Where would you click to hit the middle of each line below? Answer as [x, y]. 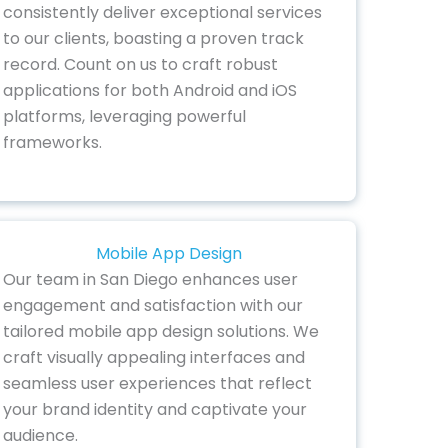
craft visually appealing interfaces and [153, 358]
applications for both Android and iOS [149, 90]
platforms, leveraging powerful [124, 116]
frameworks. [52, 142]
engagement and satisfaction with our [152, 306]
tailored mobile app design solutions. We [160, 332]
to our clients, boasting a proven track [153, 38]
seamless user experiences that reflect [157, 384]
